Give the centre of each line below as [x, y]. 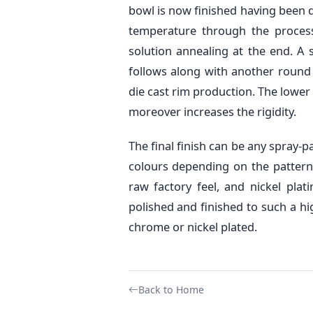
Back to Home [171, 289]
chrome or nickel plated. [192, 226]
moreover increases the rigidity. [212, 111]
